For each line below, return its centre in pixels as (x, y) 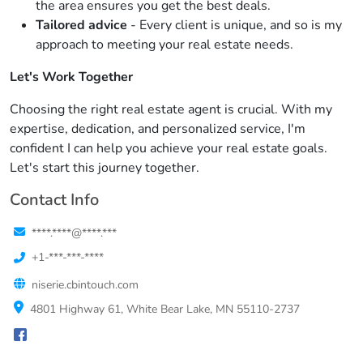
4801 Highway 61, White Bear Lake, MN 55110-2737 (165, 309)
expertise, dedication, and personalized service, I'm (158, 129)
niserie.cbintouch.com (85, 285)
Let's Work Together (71, 77)
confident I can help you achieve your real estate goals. (169, 148)
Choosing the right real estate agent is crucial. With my (171, 109)
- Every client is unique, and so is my (235, 25)
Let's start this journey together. (105, 168)
